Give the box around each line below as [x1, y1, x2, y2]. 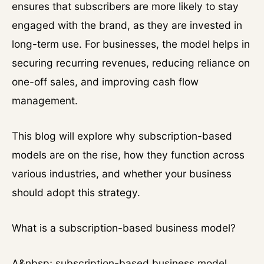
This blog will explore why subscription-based [12, 130, 232, 142]
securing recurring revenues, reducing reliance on [12, 57, 250, 69]
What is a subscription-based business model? [12, 222, 236, 234]
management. [12, 94, 78, 107]
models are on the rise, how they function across [12, 148, 245, 161]
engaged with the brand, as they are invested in [12, 19, 242, 31]
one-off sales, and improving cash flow [12, 75, 199, 88]
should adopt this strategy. [12, 186, 140, 199]
